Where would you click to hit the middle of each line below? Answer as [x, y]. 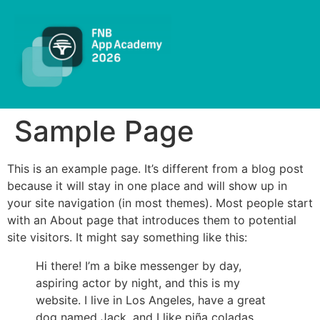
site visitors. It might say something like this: [127, 237]
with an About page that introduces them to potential [152, 220]
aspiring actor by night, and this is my [138, 283]
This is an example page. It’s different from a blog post [155, 169]
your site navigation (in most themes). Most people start [160, 203]
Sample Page [104, 131]
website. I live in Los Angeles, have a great [151, 300]
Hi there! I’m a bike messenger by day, [139, 266]
